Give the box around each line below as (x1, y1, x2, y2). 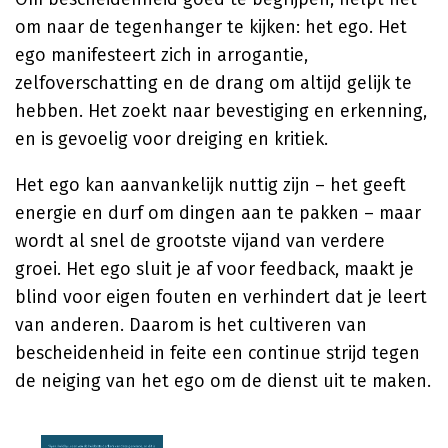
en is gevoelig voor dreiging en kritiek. (15, 128, 328, 150)
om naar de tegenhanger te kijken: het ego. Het (15, 16, 407, 38)
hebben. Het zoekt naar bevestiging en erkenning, (15, 100, 427, 122)
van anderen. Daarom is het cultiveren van (15, 314, 367, 336)
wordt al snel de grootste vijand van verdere (15, 230, 385, 252)
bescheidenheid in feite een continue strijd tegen (15, 342, 420, 364)
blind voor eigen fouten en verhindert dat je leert (15, 286, 427, 308)
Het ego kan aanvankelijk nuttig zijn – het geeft (15, 174, 406, 196)
